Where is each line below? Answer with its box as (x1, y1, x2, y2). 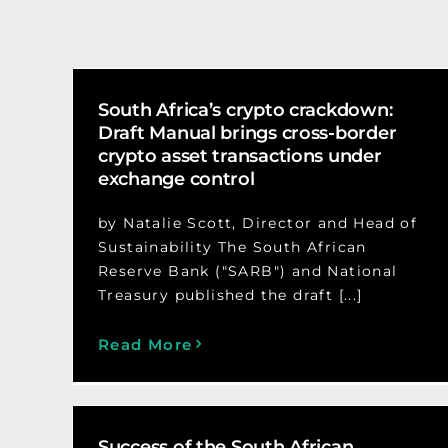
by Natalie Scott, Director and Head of (97, 213, 418, 232)
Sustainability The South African (97, 237, 367, 256)
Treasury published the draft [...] (97, 285, 363, 304)
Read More (97, 334, 193, 354)
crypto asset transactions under (97, 144, 382, 167)
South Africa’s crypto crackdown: (97, 98, 393, 121)
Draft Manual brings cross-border (97, 121, 397, 144)
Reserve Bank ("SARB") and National (97, 261, 398, 280)
